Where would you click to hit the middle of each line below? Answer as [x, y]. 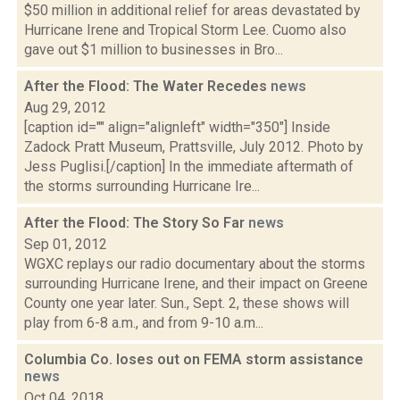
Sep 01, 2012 [66, 244]
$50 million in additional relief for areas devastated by [192, 10]
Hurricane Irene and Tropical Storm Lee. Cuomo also [185, 30]
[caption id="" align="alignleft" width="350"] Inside [177, 127]
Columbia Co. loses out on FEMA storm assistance [194, 359]
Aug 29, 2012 [65, 108]
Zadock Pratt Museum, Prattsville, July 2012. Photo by [194, 147]
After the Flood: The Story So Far [136, 223]
